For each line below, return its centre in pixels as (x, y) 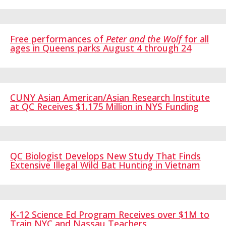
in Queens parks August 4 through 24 (112, 48)
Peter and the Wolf (144, 39)
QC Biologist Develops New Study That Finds (105, 156)
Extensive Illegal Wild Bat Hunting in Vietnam (105, 165)
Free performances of (58, 39)
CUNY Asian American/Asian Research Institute (110, 98)
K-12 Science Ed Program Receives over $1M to (110, 215)
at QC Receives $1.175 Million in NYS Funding (104, 107)
